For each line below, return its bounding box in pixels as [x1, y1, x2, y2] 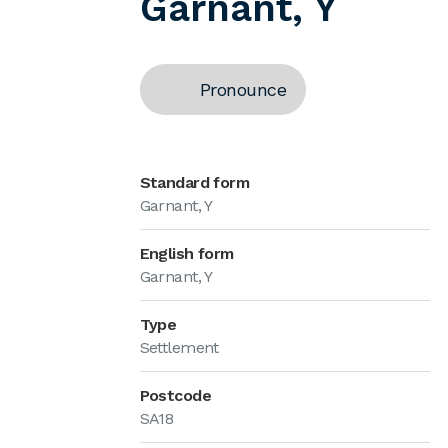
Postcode [139, 386, 212, 405]
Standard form [139, 173, 250, 192]
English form [139, 244, 234, 263]
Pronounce [199, 79, 286, 100]
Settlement [139, 338, 219, 357]
